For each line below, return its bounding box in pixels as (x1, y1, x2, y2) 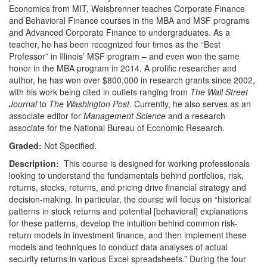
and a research (166, 110, 225, 122)
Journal (9, 98, 37, 110)
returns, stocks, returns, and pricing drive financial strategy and (9, 181, 246, 193)
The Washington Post (49, 98, 129, 110)
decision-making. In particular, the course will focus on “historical (9, 193, 251, 205)
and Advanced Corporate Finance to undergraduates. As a (9, 26, 230, 38)
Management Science (83, 110, 166, 122)
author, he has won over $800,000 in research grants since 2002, (9, 74, 255, 86)
